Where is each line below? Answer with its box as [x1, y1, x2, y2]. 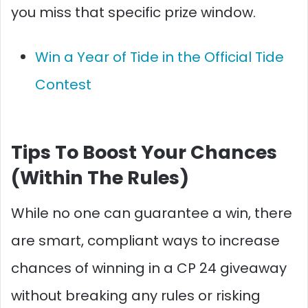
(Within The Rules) [11, 164, 189, 190]
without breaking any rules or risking [11, 286, 261, 305]
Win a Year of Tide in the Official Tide [35, 47, 284, 67]
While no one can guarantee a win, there [11, 203, 292, 223]
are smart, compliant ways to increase [11, 231, 280, 250]
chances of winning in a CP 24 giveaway [11, 258, 287, 278]
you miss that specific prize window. [11, 2, 256, 22]
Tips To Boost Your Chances [11, 139, 277, 165]
